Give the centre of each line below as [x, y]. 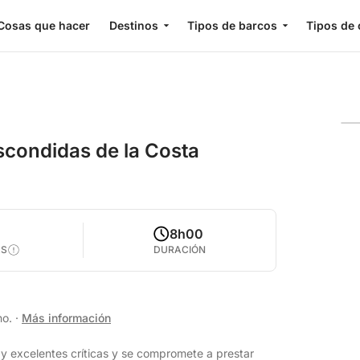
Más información [66, 318]
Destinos [133, 25]
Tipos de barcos [232, 25]
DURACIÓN [180, 250]
